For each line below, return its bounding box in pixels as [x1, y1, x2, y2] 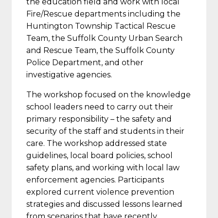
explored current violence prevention [26, 187, 174, 197]
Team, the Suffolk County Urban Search [26, 33, 182, 43]
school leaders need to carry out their [26, 102, 173, 111]
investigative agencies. [26, 70, 112, 79]
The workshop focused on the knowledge [26, 90, 191, 99]
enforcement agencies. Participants [26, 175, 164, 184]
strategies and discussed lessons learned [26, 199, 182, 209]
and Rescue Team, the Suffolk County [26, 45, 175, 55]
